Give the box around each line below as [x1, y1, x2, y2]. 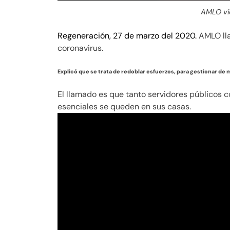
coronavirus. [57, 42, 103, 53]
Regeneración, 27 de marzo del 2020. [57, 30, 197, 41]
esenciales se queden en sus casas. [57, 101, 191, 112]
